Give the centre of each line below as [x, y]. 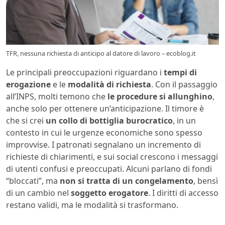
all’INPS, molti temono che [57, 97]
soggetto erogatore [109, 193]
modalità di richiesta [109, 85]
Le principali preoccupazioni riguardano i [85, 73]
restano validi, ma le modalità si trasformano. [92, 205]
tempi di [180, 73]
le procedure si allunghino [160, 97]
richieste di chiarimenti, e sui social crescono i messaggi [112, 157]
